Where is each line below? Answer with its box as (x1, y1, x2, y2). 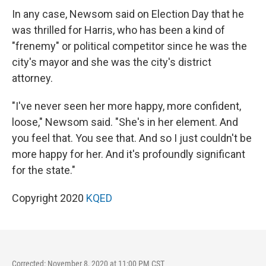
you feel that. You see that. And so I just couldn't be (12, 132, 252, 144)
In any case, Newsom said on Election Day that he (12, 8, 244, 20)
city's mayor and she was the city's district (12, 56, 211, 68)
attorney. (12, 72, 53, 84)
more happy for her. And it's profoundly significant (12, 148, 245, 160)
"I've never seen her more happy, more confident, (12, 100, 241, 112)
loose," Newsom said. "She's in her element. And (12, 116, 238, 128)
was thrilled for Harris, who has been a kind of (12, 24, 225, 36)
